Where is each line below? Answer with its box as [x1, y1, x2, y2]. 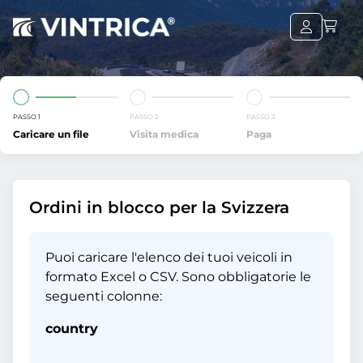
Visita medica [130, 128, 199, 140]
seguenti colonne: [45, 288, 162, 304]
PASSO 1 [13, 113, 41, 121]
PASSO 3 [246, 113, 275, 121]
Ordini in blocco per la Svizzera [29, 198, 289, 217]
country [45, 321, 98, 336]
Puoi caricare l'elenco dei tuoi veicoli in [45, 250, 293, 265]
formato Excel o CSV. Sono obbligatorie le [45, 269, 311, 284]
